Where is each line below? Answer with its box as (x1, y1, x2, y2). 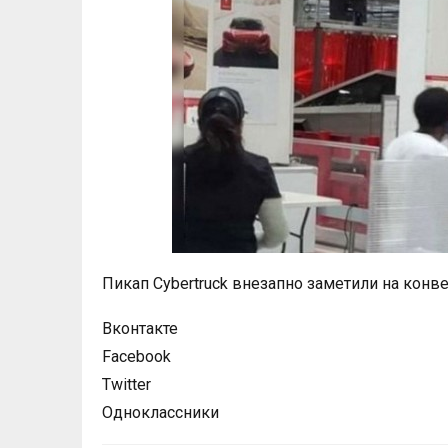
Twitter (102, 375, 151, 394)
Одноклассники (102, 403, 219, 422)
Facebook (102, 347, 171, 366)
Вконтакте (102, 319, 178, 338)
